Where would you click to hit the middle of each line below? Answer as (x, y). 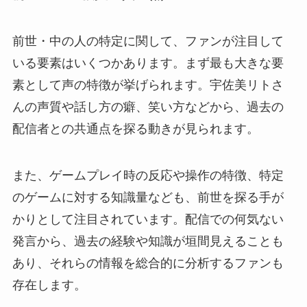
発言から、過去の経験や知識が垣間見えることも (148, 241)
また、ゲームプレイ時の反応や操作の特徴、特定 (148, 175)
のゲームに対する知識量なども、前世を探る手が (148, 197)
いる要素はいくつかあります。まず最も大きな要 (148, 63)
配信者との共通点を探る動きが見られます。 (135, 129)
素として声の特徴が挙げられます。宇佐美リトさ (148, 85)
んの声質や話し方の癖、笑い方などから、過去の (148, 107)
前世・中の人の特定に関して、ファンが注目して (148, 41)
